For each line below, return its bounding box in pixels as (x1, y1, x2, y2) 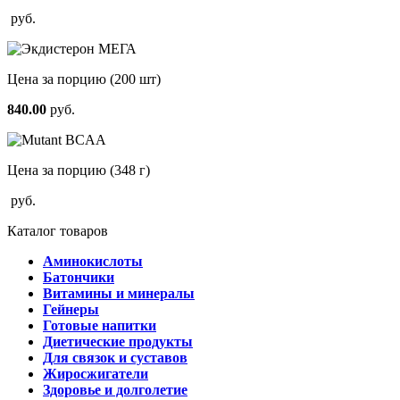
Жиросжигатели (43, 365, 148, 381)
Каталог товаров (7, 222, 108, 238)
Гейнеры (43, 301, 99, 317)
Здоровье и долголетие (43, 381, 187, 397)
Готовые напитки (43, 317, 156, 333)
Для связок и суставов (43, 349, 187, 365)
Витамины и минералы (43, 285, 195, 301)
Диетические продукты (43, 333, 193, 349)
